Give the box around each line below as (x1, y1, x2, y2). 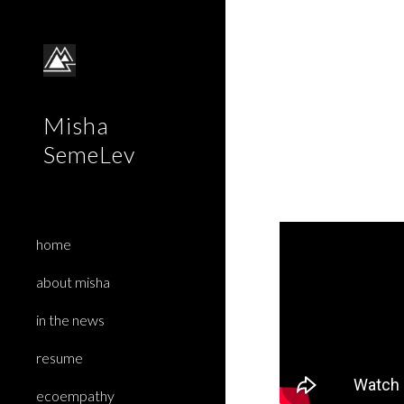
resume (36, 349, 83, 366)
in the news (36, 311, 105, 328)
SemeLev (43, 141, 135, 168)
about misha (36, 273, 110, 290)
